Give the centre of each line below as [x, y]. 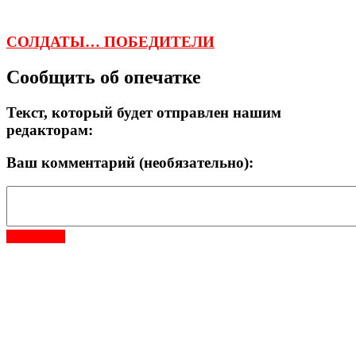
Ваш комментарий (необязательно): [130, 162]
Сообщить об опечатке [104, 77]
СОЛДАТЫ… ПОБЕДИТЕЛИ [110, 42]
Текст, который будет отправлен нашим [144, 112]
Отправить [36, 237]
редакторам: [50, 130]
